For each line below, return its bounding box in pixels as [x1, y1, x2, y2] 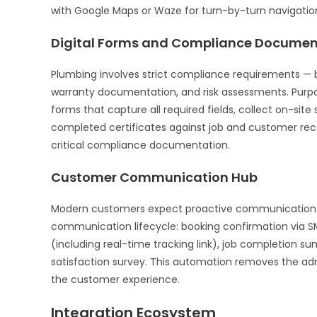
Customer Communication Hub [51, 168, 258, 186]
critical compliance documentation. [51, 137, 230, 152]
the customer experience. [51, 272, 180, 287]
